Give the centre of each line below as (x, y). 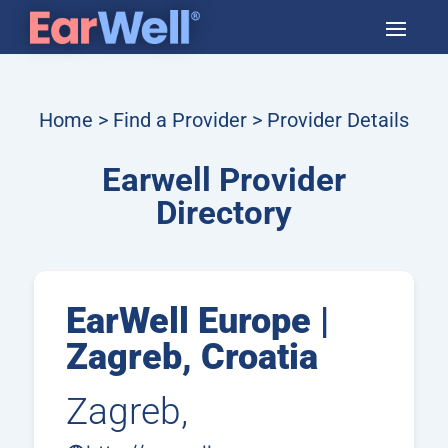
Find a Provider (179, 120)
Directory (223, 212)
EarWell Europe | (197, 321)
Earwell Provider (223, 179)
